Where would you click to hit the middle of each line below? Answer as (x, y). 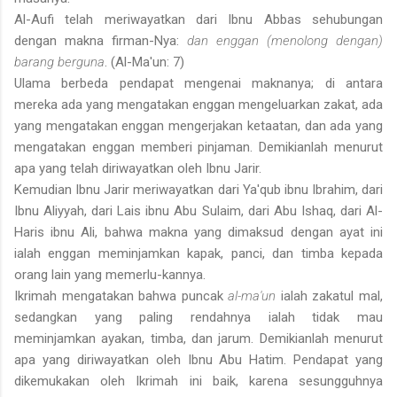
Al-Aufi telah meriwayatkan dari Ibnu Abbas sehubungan (198, 20)
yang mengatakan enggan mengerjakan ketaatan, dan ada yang (198, 126)
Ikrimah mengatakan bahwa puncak (121, 296)
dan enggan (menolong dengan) (285, 41)
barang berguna (59, 62)
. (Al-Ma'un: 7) (144, 62)
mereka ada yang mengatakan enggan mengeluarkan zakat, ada (198, 105)
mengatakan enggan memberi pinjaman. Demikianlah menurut (198, 148)
